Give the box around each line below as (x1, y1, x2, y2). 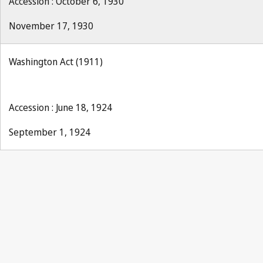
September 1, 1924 (9, 126, 90, 139)
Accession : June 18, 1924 (9, 101, 112, 114)
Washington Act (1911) (9, 55, 103, 68)
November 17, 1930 (9, 19, 93, 32)
